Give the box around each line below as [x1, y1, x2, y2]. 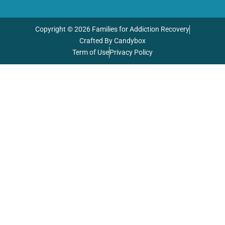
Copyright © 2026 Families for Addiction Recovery [35, 25, 189, 34]
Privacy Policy [109, 48, 153, 57]
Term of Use [72, 48, 109, 57]
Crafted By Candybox [79, 37, 146, 45]
